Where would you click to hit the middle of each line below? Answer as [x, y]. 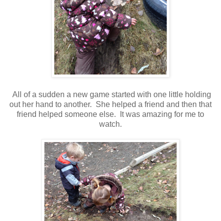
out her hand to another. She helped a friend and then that [110, 105]
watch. [110, 124]
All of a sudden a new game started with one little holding [110, 95]
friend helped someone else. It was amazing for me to [110, 114]
